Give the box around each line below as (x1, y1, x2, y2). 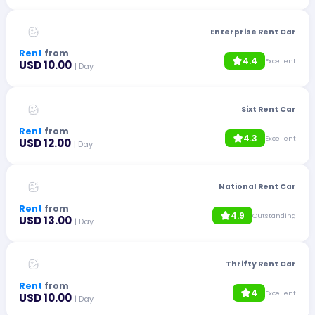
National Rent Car (218, 181, 296, 192)
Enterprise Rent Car (210, 26, 296, 37)
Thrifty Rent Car (225, 259, 296, 270)
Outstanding (252, 211, 296, 221)
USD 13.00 (19, 212, 72, 228)
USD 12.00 (19, 135, 72, 150)
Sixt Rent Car (240, 103, 296, 115)
